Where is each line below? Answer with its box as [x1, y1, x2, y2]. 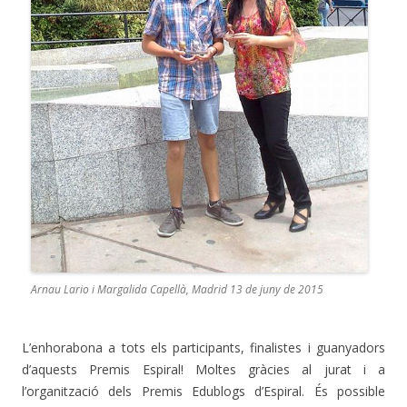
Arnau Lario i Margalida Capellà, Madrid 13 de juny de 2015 [30, 281, 323, 297]
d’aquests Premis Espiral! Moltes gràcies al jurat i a [22, 360, 385, 378]
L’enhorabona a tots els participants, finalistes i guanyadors [22, 338, 385, 356]
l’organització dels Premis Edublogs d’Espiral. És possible [22, 382, 385, 400]
